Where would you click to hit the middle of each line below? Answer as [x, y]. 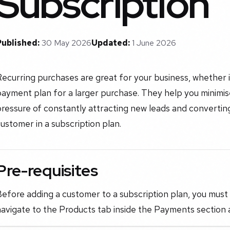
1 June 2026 [154, 43]
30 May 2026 [66, 43]
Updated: [111, 43]
